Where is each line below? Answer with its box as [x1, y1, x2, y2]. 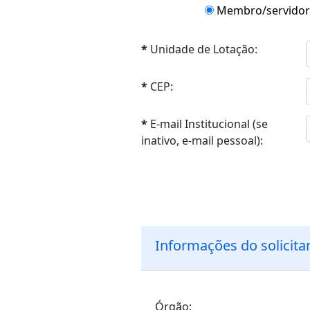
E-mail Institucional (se [150, 116, 268, 131]
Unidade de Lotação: [150, 42, 257, 57]
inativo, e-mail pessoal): [141, 133, 263, 148]
